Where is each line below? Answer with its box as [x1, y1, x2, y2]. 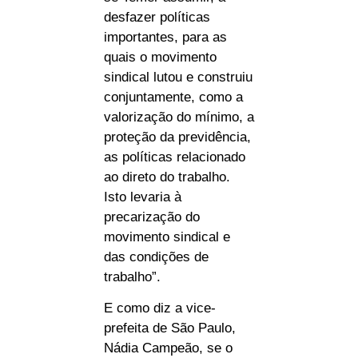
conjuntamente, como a [104, 89, 243, 105]
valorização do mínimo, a [104, 109, 254, 125]
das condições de [104, 249, 209, 265]
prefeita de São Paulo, [104, 320, 236, 336]
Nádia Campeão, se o [104, 340, 233, 356]
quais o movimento [104, 49, 217, 65]
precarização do [104, 209, 200, 225]
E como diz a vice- [104, 300, 216, 316]
